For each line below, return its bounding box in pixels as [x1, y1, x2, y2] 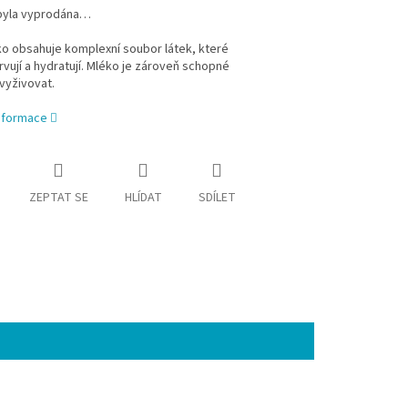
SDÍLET [198, 189, 236, 208]
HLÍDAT [124, 189, 162, 208]
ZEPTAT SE [28, 189, 88, 208]
